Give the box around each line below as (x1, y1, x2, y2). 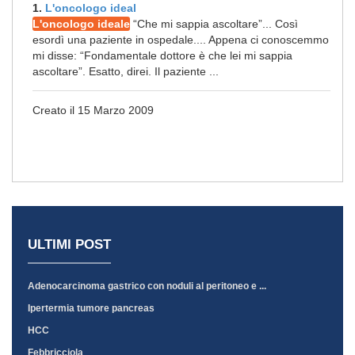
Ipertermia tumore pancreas (28, 303, 155, 314)
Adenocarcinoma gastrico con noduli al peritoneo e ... (28, 281, 266, 292)
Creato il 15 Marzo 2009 (32, 104, 154, 116)
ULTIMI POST (28, 237, 111, 252)
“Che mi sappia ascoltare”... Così (130, 17, 298, 30)
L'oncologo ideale (32, 17, 130, 30)
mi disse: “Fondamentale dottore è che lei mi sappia (32, 49, 292, 62)
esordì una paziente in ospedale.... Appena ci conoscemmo (32, 33, 329, 46)
